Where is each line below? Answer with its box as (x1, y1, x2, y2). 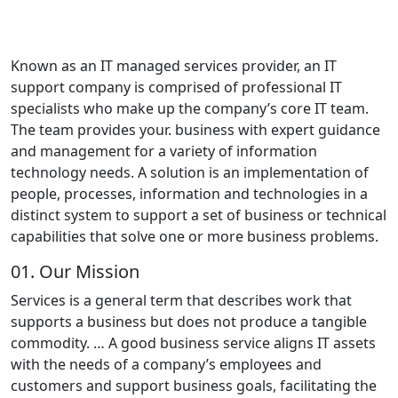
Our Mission (35, 259, 139, 283)
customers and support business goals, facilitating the (11, 375, 377, 395)
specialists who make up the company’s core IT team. (11, 98, 369, 118)
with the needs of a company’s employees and (11, 354, 322, 374)
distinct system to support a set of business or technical (11, 204, 386, 225)
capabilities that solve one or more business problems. (11, 226, 378, 246)
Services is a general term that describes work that (11, 290, 352, 310)
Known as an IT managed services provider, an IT (11, 55, 337, 76)
